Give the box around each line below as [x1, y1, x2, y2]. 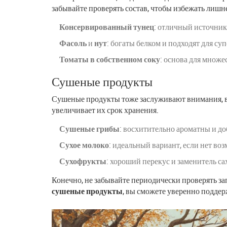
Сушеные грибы [59, 123, 120, 134]
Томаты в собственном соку [59, 53, 160, 65]
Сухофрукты [59, 155, 106, 167]
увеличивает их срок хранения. [52, 104, 159, 116]
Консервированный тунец [59, 21, 154, 32]
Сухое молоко [59, 139, 109, 150]
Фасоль [59, 37, 87, 49]
